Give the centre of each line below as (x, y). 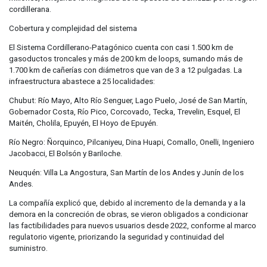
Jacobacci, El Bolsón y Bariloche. (66, 154)
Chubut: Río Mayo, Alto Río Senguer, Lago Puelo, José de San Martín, (128, 101)
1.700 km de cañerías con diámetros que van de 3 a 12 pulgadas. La (125, 70)
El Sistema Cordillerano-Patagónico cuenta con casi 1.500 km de (121, 48)
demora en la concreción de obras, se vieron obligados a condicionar (128, 215)
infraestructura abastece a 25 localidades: (82, 82)
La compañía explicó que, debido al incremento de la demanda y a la (127, 203)
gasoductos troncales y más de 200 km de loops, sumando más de (126, 59)
